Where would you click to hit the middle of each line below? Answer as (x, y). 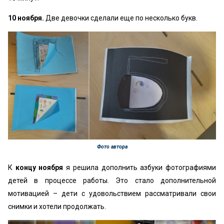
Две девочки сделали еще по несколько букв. (122, 18)
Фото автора (112, 147)
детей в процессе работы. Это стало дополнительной (112, 181)
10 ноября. (27, 18)
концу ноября (39, 168)
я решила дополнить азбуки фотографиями (140, 168)
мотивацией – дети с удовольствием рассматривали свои (112, 194)
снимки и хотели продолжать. (57, 207)
